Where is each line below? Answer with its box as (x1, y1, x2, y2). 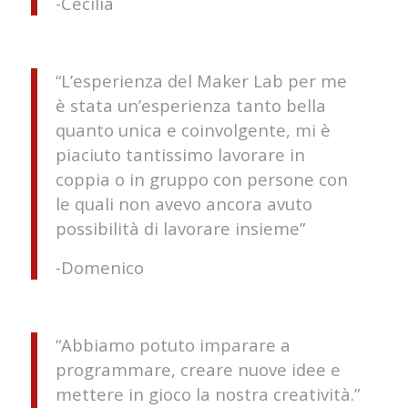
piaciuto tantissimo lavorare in (55, 142, 305, 166)
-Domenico (55, 255, 144, 279)
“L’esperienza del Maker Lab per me (55, 68, 347, 92)
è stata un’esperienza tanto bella (55, 93, 326, 117)
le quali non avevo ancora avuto (55, 191, 312, 215)
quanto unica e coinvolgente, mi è (55, 117, 331, 141)
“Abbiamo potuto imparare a (55, 332, 291, 356)
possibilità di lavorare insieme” (55, 216, 305, 240)
